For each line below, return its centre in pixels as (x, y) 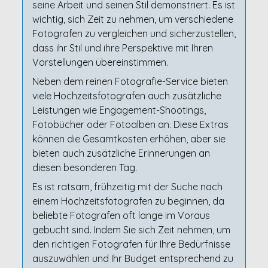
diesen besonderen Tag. (84, 167)
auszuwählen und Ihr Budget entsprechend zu (133, 258)
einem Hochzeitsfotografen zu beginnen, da (128, 201)
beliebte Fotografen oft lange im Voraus (121, 215)
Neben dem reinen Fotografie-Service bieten (130, 81)
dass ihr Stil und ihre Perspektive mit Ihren (122, 48)
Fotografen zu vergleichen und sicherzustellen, (134, 33)
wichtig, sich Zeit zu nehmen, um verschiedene (133, 19)
